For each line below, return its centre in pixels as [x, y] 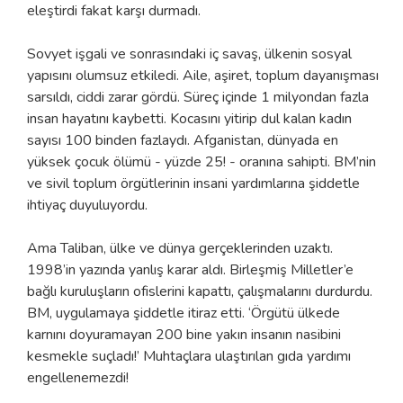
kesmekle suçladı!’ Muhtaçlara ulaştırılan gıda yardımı [189, 356]
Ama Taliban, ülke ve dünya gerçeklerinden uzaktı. [180, 248]
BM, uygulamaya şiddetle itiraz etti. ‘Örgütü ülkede [184, 313]
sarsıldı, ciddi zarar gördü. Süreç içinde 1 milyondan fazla [198, 97]
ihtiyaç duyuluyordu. [87, 205]
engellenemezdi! [78, 377]
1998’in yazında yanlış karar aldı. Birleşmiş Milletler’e [190, 269]
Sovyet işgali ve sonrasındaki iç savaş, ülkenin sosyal [189, 54]
